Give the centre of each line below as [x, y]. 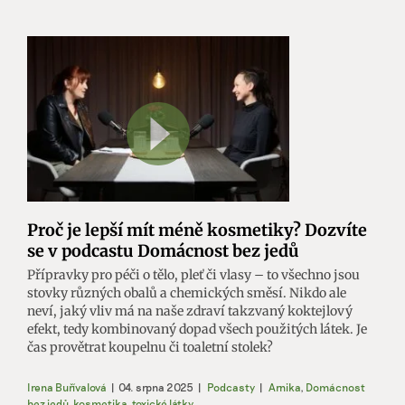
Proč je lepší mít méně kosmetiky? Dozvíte [197, 231]
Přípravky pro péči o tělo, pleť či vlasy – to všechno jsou [193, 275]
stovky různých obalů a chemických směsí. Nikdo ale [187, 293]
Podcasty [231, 387]
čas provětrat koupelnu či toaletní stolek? [150, 348]
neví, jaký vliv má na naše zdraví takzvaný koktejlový [190, 311]
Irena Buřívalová [67, 387]
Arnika [284, 387]
